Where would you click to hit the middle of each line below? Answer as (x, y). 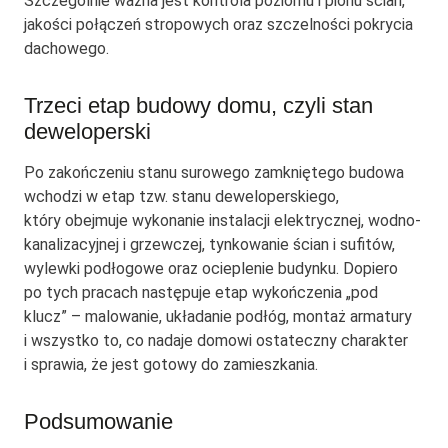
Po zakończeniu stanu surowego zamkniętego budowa (214, 173)
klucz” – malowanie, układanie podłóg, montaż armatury (218, 317)
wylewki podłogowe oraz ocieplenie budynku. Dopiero (211, 269)
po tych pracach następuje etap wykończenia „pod (201, 293)
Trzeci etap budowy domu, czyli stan (198, 106)
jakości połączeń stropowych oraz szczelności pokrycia (218, 25)
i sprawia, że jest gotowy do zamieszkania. (171, 365)
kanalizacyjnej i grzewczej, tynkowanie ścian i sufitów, (209, 245)
